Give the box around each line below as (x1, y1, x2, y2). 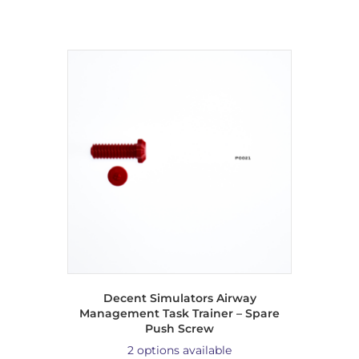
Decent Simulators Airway (103, 290, 256, 305)
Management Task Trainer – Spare (79, 305, 280, 321)
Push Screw (145, 321, 214, 336)
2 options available (127, 342, 232, 357)
